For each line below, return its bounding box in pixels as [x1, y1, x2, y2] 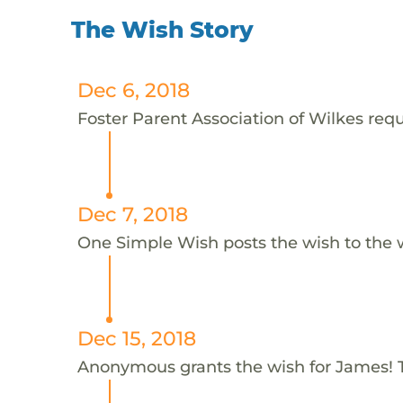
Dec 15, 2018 [76, 326, 196, 350]
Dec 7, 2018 [76, 201, 188, 226]
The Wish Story [71, 15, 255, 43]
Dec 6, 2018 [76, 77, 190, 102]
